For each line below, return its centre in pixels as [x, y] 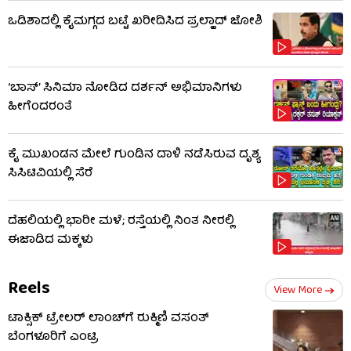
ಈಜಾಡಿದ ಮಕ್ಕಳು [51, 241]
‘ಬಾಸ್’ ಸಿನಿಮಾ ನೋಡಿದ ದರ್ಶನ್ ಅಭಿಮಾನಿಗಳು [125, 89]
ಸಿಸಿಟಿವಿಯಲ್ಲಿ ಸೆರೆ [51, 174]
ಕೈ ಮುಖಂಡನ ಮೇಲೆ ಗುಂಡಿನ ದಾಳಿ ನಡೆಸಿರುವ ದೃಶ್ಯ [134, 156]
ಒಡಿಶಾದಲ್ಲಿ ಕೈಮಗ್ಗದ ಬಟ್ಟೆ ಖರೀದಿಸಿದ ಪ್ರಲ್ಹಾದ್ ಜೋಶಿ [135, 22]
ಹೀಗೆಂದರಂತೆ [40, 108]
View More [298, 291]
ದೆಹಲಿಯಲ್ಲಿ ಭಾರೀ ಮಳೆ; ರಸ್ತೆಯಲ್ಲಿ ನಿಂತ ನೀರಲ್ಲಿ [121, 222]
